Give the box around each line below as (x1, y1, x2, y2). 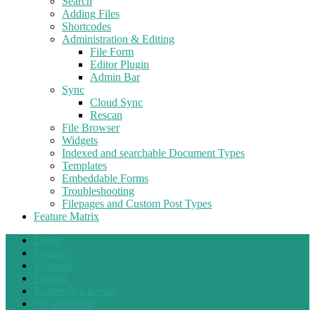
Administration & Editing (62, 32, 174, 45)
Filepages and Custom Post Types (62, 197, 212, 210)
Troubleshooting (62, 184, 134, 197)
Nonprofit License (34, 284, 115, 297)
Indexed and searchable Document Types (62, 146, 245, 159)
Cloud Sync (90, 96, 143, 108)
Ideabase (34, 259, 72, 271)
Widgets (62, 134, 98, 146)
